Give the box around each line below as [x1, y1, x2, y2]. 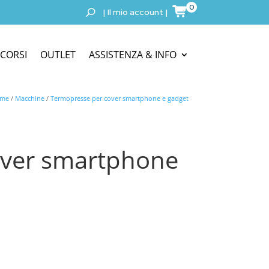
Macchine [14, 94, 44, 103]
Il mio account [105, 7, 165, 18]
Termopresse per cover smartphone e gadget [50, 94, 189, 103]
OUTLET [40, 48, 76, 61]
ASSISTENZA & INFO [88, 48, 177, 61]
